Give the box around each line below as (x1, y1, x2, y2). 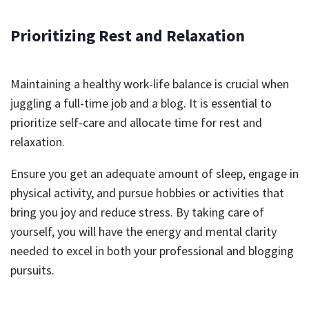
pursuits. (10, 262, 54, 278)
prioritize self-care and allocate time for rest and (10, 114, 262, 130)
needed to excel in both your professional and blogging (10, 243, 294, 259)
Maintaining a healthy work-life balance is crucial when (10, 76, 289, 92)
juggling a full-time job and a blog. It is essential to (10, 95, 272, 111)
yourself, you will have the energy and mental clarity (10, 223, 277, 239)
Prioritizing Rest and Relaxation (10, 25, 245, 46)
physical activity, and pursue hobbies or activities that (10, 185, 284, 201)
